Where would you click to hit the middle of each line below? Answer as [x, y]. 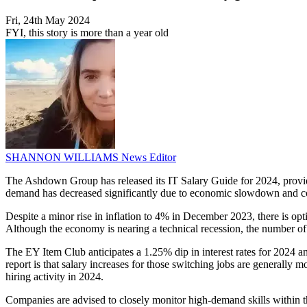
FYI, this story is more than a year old [87, 33]
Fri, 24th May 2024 [48, 21]
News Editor [149, 158]
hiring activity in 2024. [54, 277]
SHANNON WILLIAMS [63, 158]
